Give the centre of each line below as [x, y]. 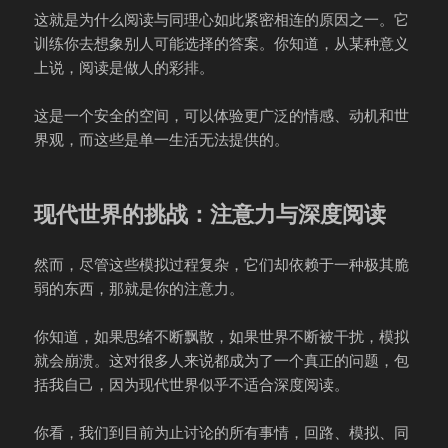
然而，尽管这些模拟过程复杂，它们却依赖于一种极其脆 [222, 264]
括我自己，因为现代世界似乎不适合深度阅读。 [192, 384]
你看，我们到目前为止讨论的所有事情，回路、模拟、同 [222, 432]
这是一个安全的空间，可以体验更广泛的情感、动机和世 [222, 115]
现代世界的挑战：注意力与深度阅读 [210, 213]
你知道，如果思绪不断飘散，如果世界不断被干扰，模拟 [222, 336]
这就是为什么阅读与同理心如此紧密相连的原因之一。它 [222, 19]
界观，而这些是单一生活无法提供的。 [162, 139]
